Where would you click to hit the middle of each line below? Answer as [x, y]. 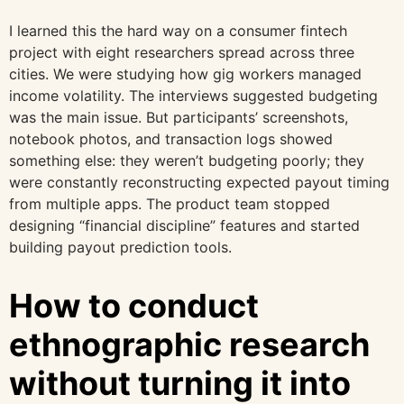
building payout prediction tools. [120, 247]
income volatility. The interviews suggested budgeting [193, 95]
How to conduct [134, 305]
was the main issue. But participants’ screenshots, [179, 117]
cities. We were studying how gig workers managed [185, 73]
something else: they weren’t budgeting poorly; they [187, 160]
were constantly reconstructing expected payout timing [199, 182]
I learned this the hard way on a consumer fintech [178, 30]
